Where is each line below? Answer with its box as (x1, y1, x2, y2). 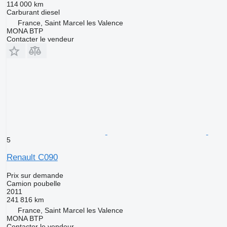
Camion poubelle (6, 179, 61, 188)
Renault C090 (6, 153, 58, 163)
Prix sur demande (6, 171, 63, 180)
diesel (41, 8, 60, 17)
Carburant (6, 8, 39, 17)
